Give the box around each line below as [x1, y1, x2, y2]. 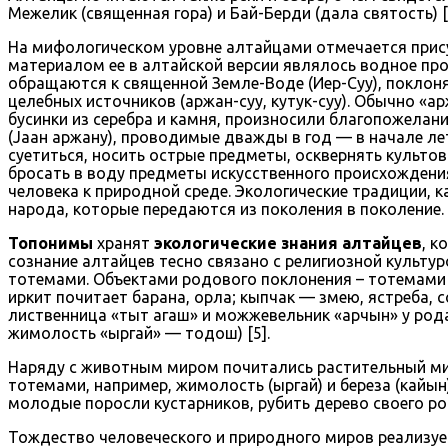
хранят [93, 233, 154, 252]
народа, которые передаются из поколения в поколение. [8, 199, 444, 218]
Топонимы [8, 233, 93, 252]
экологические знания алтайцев [154, 233, 422, 252]
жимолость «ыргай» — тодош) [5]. [8, 323, 270, 342]
